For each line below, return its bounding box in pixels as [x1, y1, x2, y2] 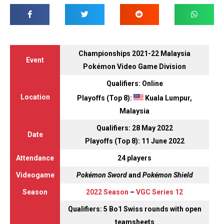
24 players [117, 153, 151, 162]
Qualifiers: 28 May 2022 [96, 123, 173, 132]
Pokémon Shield [142, 170, 193, 179]
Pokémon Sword [76, 170, 127, 179]
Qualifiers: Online [106, 79, 163, 87]
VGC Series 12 [136, 187, 183, 196]
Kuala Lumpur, [143, 93, 192, 102]
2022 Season [86, 187, 128, 196]
